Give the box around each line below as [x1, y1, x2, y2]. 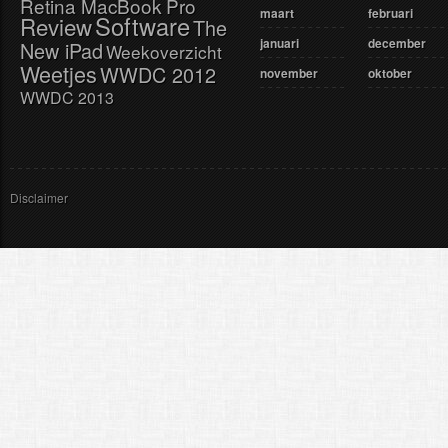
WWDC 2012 [99, 60, 216, 89]
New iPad [19, 36, 103, 65]
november [259, 64, 318, 82]
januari [259, 34, 299, 52]
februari [367, 4, 413, 22]
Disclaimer [10, 189, 68, 206]
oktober [367, 64, 412, 82]
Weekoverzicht [105, 39, 222, 64]
